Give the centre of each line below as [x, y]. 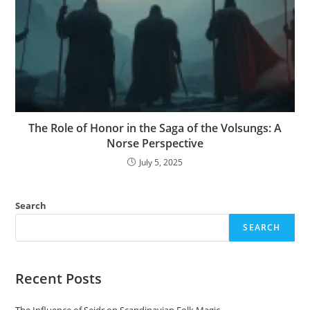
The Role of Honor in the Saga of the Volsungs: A [155, 128]
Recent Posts [59, 279]
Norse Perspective [155, 144]
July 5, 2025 [161, 163]
